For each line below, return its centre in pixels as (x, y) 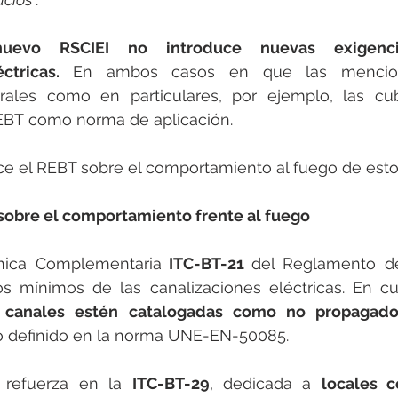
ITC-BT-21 (207, 264)
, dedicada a (265, 384)
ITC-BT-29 (171, 384)
